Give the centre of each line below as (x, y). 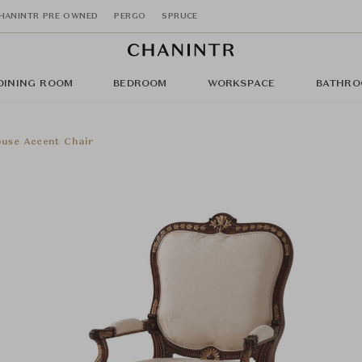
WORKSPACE (241, 84)
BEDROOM (140, 84)
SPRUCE (180, 16)
